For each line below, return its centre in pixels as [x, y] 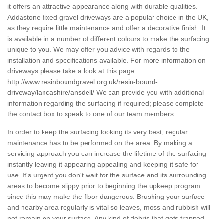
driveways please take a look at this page [71, 71]
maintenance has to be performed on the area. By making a [100, 143]
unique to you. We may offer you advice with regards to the [99, 50]
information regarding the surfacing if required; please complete [106, 103]
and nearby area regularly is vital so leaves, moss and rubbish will [109, 208]
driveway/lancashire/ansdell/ [51, 93]
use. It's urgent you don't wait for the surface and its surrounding [107, 175]
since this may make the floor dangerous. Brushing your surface [106, 197]
